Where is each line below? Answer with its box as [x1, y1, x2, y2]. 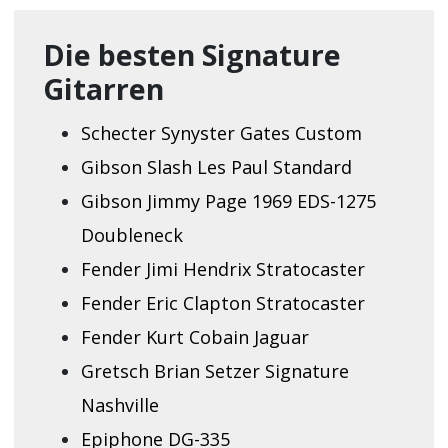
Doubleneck [80, 222, 183, 247]
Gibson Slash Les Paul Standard [80, 154, 352, 179]
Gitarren [42, 70, 164, 109]
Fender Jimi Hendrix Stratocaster [80, 256, 365, 281]
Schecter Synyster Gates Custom [80, 120, 362, 145]
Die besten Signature [42, 36, 341, 75]
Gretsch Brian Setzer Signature [80, 358, 349, 383]
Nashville [80, 392, 159, 417]
